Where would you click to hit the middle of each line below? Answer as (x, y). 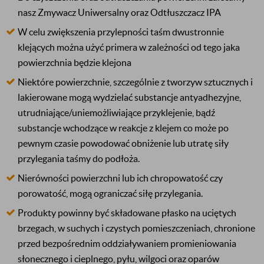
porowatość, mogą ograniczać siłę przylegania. (110, 193)
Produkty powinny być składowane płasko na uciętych (127, 213)
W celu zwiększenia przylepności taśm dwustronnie (121, 32)
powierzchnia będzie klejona (75, 62)
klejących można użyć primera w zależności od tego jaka (129, 47)
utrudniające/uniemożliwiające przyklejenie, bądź (116, 113)
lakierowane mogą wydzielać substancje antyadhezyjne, (129, 97)
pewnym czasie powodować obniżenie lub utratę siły (123, 143)
